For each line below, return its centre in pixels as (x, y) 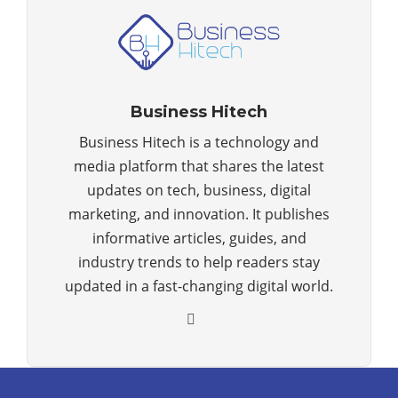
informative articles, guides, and (199, 238)
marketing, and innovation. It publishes (199, 214)
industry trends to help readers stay (199, 262)
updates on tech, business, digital (199, 190)
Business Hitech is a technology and (199, 142)
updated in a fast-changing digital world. (199, 286)
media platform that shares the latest (199, 166)
